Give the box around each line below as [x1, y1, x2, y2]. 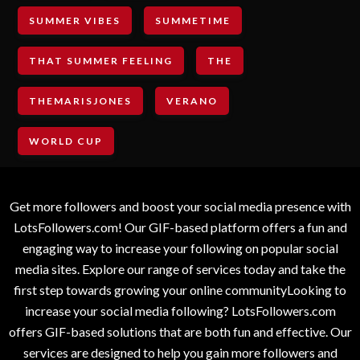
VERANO [166, 94, 219, 107]
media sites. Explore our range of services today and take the [14, 260, 346, 276]
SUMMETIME [155, 14, 231, 27]
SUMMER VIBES [29, 14, 121, 27]
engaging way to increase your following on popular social [22, 239, 338, 256]
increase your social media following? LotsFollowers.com [24, 302, 336, 318]
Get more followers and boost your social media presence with [9, 198, 351, 214]
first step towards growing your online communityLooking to [14, 281, 346, 297]
